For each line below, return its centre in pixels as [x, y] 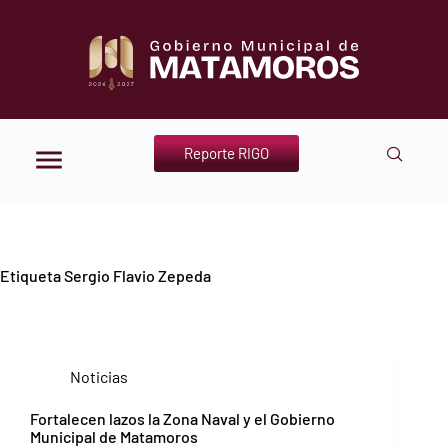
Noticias [99, 376]
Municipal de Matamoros [114, 436]
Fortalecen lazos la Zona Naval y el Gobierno [182, 418]
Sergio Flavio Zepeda [136, 275]
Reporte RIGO [226, 152]
